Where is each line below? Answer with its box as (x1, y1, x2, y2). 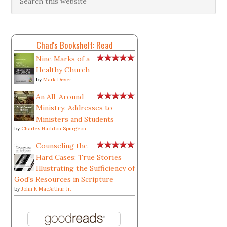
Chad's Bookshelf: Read (36, 39, 113, 51)
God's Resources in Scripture (14, 175, 114, 184)
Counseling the (36, 141, 88, 150)
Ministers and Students (36, 115, 115, 124)
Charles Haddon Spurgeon (21, 125, 87, 132)
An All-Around (36, 92, 84, 101)
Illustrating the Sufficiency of (36, 164, 135, 173)
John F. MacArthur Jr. (21, 185, 71, 192)
